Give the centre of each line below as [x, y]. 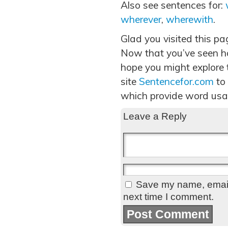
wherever [141, 19]
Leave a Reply [155, 116]
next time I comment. [168, 197]
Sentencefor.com [176, 81]
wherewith [190, 19]
